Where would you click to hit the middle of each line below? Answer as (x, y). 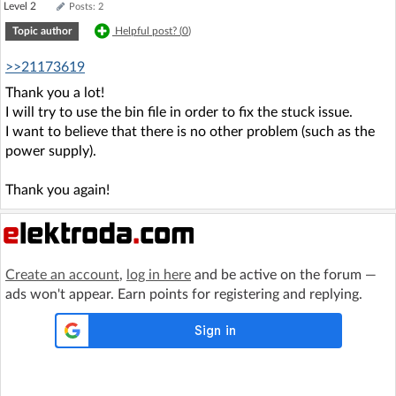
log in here (159, 275)
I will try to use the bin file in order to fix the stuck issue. (179, 112)
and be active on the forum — (284, 275)
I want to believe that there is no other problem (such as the (190, 132)
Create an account (62, 275)
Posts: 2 (86, 7)
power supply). (51, 151)
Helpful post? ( (148, 31)
